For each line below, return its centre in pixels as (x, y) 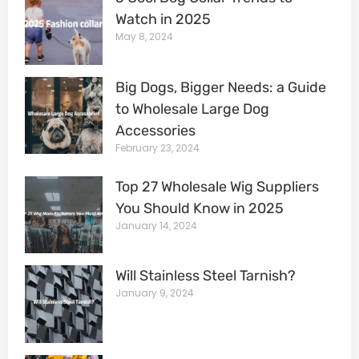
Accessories (155, 130)
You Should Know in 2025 (199, 208)
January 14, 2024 (156, 225)
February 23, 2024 (157, 147)
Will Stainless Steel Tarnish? (205, 276)
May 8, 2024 (144, 37)
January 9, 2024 (154, 293)
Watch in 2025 (163, 20)
